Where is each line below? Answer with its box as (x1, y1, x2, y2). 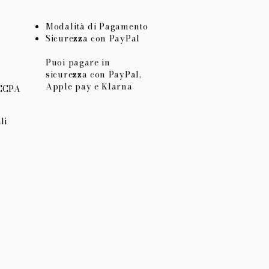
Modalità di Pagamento (46, 20, 148, 34)
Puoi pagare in (46, 56, 110, 70)
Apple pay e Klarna (46, 80, 133, 94)
